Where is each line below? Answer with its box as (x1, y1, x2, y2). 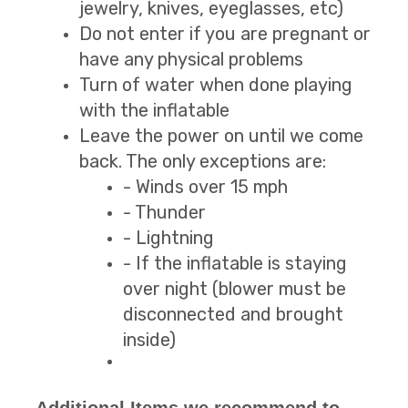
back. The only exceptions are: (79, 149, 326, 172)
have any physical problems (79, 47, 303, 70)
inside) (123, 328, 176, 351)
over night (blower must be (123, 277, 346, 300)
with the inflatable (79, 98, 229, 121)
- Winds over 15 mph (123, 175, 288, 198)
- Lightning (123, 226, 214, 249)
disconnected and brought (123, 302, 343, 325)
